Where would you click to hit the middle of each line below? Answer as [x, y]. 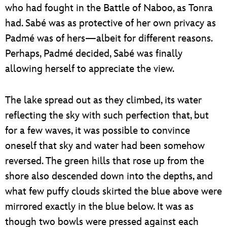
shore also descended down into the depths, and [109, 176]
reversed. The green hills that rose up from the [105, 161]
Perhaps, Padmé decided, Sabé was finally [94, 53]
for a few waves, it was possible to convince [98, 130]
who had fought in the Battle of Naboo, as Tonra [109, 8]
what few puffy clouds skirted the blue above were [113, 191]
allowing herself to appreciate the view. [90, 69]
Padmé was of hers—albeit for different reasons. [109, 38]
